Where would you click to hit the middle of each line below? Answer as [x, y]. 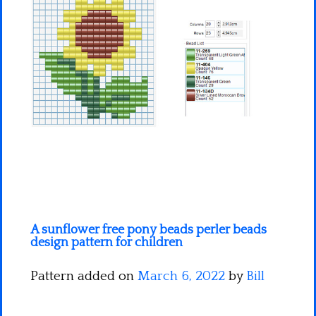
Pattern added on [84, 276]
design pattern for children [107, 242]
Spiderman [47, 43]
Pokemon [42, 73]
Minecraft [44, 14]
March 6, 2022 [181, 276]
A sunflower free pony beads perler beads [148, 230]
